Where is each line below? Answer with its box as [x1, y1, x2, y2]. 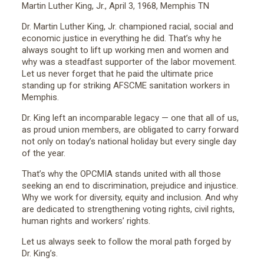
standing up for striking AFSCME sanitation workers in [21, 80, 230, 91]
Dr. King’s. [21, 248, 58, 259]
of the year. [21, 148, 65, 159]
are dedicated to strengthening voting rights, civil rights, [21, 204, 235, 214]
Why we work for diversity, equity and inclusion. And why [21, 192, 238, 203]
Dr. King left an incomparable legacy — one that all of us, [21, 113, 239, 123]
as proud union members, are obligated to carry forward [21, 124, 239, 135]
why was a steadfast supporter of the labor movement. [21, 57, 236, 67]
